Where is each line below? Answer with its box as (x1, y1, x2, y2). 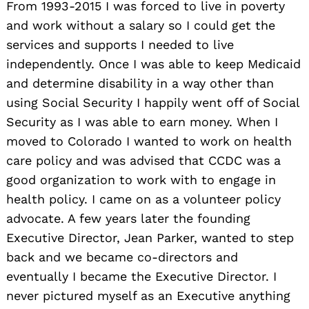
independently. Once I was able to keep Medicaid (6, 56, 301, 71)
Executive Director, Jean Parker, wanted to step (6, 230, 294, 245)
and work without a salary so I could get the (6, 17, 275, 32)
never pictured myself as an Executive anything (6, 288, 290, 303)
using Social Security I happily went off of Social (6, 94, 299, 110)
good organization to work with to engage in (6, 172, 276, 187)
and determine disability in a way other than (6, 75, 274, 90)
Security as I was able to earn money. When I (6, 114, 278, 129)
